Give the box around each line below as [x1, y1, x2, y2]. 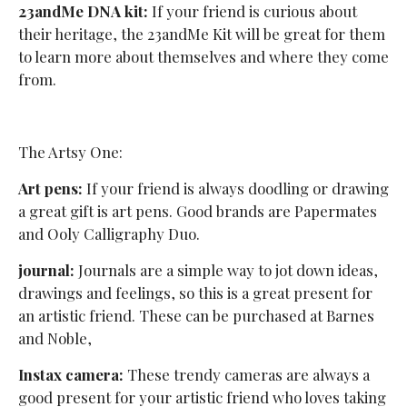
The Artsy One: [17, 141, 123, 162]
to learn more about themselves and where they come [17, 45, 389, 66]
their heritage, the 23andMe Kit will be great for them [17, 23, 385, 44]
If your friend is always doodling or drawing [82, 177, 389, 198]
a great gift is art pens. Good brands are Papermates [17, 200, 377, 221]
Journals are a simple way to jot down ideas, [74, 259, 378, 280]
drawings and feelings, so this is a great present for [17, 282, 372, 303]
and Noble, [17, 327, 92, 348]
